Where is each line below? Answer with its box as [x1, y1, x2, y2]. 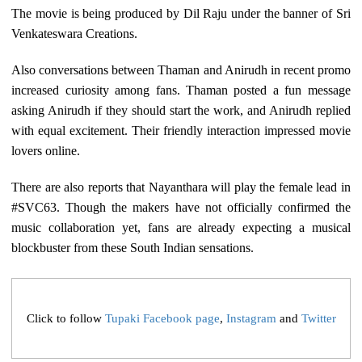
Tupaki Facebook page [104, 311, 220, 325]
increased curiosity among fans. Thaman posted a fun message [11, 83, 351, 98]
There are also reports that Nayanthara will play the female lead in [11, 180, 351, 195]
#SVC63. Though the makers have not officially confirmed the [11, 200, 351, 215]
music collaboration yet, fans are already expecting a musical [11, 221, 351, 235]
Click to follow [26, 311, 105, 325]
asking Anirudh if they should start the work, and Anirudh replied [11, 103, 351, 118]
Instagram [225, 311, 276, 325]
